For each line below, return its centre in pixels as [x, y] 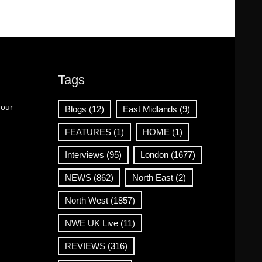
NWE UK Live [91, 223]
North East [152, 177]
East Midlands [150, 109]
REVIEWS [85, 246]
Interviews [84, 155]
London [154, 155]
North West [86, 200]
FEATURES [88, 132]
